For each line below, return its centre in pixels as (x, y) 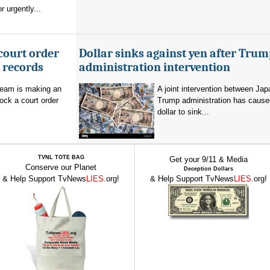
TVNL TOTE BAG (61, 157)
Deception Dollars (209, 169)
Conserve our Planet (61, 167)
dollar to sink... (183, 112)
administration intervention (155, 67)
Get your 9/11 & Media (209, 159)
